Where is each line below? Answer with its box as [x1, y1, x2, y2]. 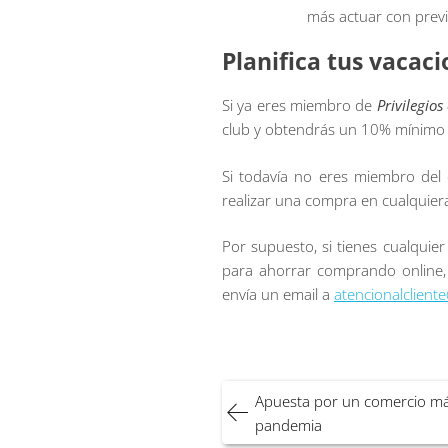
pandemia [255, 414, 322, 435]
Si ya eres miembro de [222, 95, 377, 116]
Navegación [221, 376, 356, 408]
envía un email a [222, 284, 334, 305]
